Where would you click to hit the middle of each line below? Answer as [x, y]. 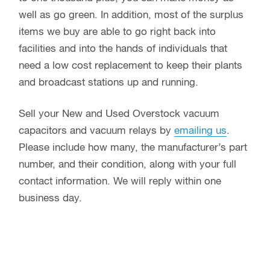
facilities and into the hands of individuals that [123, 49]
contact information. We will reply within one [120, 181]
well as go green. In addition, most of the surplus [131, 15]
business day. [50, 198]
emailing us [200, 131]
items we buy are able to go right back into [117, 32]
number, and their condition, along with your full [127, 165]
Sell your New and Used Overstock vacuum [119, 114]
